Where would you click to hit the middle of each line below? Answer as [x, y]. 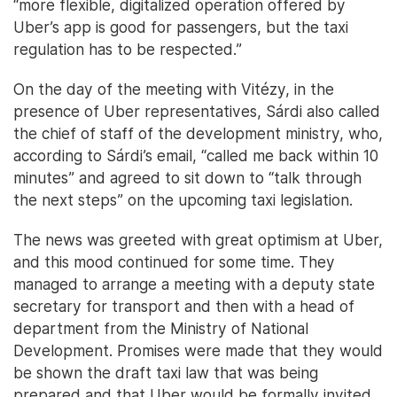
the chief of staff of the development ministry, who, [198, 134]
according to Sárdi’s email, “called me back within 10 [196, 156]
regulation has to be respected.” [128, 50]
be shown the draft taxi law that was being [166, 373]
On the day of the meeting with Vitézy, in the [174, 90]
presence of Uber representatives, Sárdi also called [197, 112]
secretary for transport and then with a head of [184, 307]
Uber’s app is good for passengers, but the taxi [181, 27]
